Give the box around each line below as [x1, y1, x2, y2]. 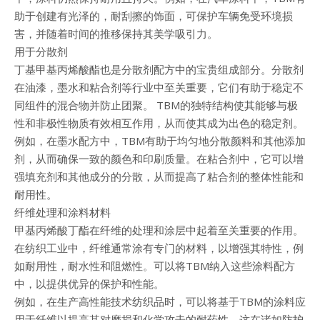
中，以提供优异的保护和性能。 [14, 276, 164, 291]
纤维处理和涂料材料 [14, 205, 111, 220]
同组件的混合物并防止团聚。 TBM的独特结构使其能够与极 [14, 98, 298, 113]
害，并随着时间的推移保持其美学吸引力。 [14, 26, 218, 41]
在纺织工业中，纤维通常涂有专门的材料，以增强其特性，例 [14, 241, 304, 256]
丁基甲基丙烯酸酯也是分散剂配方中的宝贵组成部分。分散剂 [14, 62, 304, 77]
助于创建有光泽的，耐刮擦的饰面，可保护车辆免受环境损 [14, 9, 293, 24]
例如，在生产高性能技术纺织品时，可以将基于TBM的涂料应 [14, 294, 306, 309]
